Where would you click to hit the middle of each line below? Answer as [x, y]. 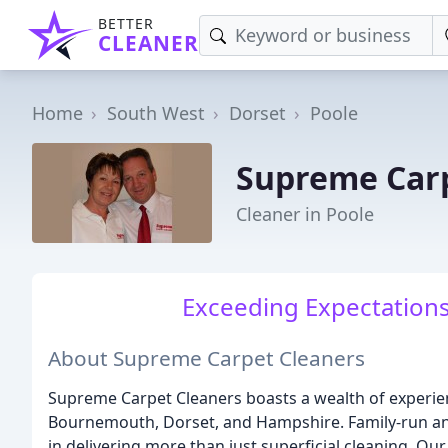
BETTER [126, 23]
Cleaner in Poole [305, 213]
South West [156, 113]
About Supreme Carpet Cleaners [206, 357]
